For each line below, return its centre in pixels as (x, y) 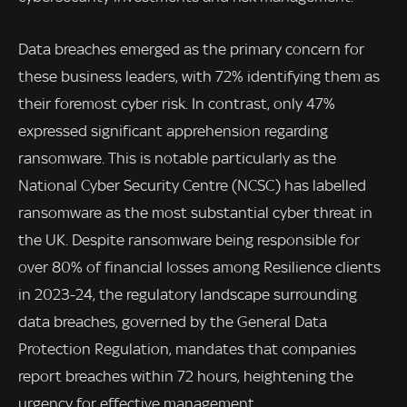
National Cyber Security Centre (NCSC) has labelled (192, 185)
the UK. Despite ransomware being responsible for (189, 239)
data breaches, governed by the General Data (173, 321)
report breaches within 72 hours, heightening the (186, 376)
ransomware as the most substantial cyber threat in (195, 212)
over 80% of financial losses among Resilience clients (199, 267)
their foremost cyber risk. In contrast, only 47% (177, 103)
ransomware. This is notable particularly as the (177, 158)
